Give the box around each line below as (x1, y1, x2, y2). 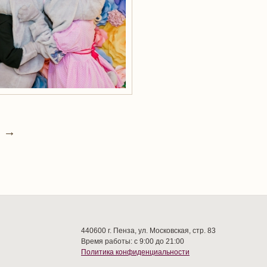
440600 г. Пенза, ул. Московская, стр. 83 (81, 226, 216, 235)
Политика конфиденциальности (81, 248, 190, 256)
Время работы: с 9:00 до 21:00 (81, 237, 184, 246)
